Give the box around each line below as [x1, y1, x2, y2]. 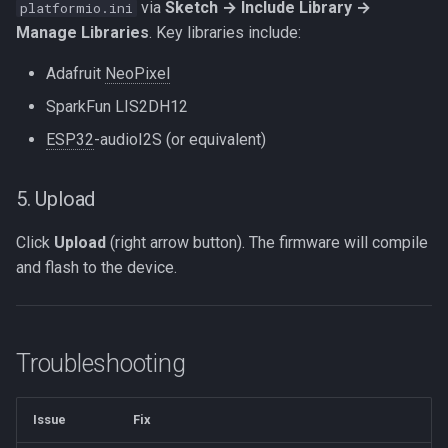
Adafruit [46, 63, 105, 83]
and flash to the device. [16, 257, 177, 277]
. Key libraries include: [149, 22, 301, 42]
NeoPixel [105, 63, 170, 83]
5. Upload [16, 186, 96, 211]
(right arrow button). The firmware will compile [106, 232, 428, 252]
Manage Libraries [16, 22, 149, 42]
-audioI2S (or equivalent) [94, 129, 266, 149]
